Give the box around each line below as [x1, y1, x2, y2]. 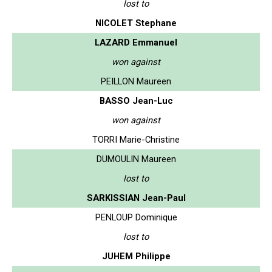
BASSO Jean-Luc [99, 95, 173, 106]
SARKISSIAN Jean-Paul [86, 192, 186, 203]
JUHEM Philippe [101, 250, 171, 262]
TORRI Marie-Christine [92, 134, 180, 145]
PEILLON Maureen [101, 75, 171, 87]
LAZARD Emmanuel [95, 36, 177, 48]
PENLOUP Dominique [95, 211, 177, 223]
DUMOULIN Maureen [96, 153, 176, 165]
